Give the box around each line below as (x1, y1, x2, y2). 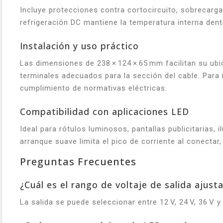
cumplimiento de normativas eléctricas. (20, 83, 167, 93)
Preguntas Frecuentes (20, 154, 136, 168)
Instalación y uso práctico (20, 39, 139, 52)
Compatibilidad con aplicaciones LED (20, 105, 189, 117)
